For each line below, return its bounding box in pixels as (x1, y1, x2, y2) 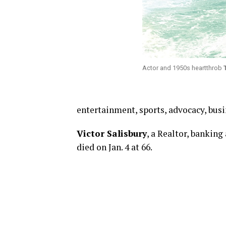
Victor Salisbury (77, 128, 147, 139)
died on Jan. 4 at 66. (77, 141, 152, 153)
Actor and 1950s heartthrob (142, 64, 223, 72)
